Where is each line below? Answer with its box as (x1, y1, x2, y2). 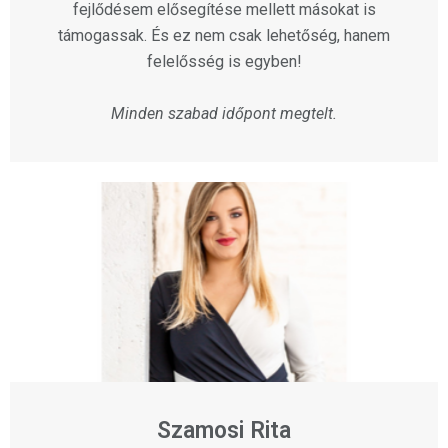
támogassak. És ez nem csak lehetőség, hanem (58, 26, 390, 46)
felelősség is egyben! (146, 52, 302, 72)
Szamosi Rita (157, 417, 291, 445)
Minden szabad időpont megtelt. (111, 104, 337, 124)
